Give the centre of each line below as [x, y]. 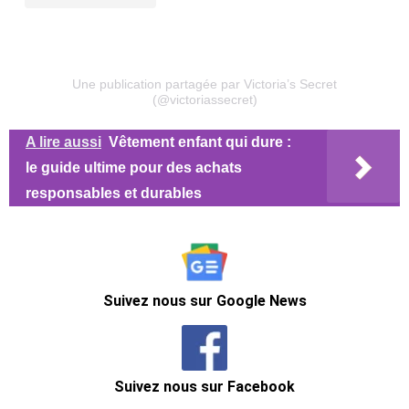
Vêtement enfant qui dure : [200, 142]
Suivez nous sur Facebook [204, 387]
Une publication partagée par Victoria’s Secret [204, 84]
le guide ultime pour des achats [134, 167]
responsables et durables [114, 193]
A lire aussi [63, 142]
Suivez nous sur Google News [204, 300]
